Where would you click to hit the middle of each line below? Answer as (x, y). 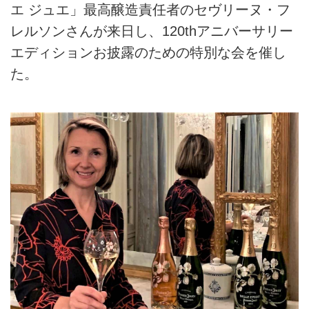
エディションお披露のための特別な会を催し (148, 53)
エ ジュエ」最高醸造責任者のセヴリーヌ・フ (150, 10)
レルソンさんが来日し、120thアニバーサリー (152, 31)
